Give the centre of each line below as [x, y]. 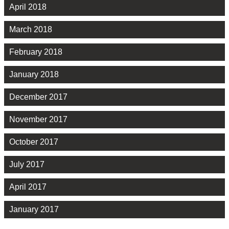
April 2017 [28, 187]
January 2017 [34, 209]
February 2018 [36, 52]
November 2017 [38, 119]
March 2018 [31, 29]
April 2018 [28, 7]
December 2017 [38, 97]
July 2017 [27, 164]
